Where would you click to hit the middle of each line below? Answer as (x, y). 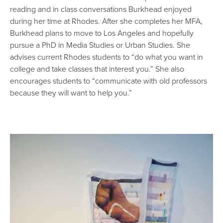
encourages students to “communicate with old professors (109, 81)
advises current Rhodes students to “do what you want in (107, 57)
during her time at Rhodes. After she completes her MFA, (106, 21)
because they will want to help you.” (71, 93)
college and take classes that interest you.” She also (97, 69)
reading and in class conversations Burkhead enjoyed (101, 9)
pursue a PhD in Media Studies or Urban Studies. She (100, 45)
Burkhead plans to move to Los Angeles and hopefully (102, 33)
